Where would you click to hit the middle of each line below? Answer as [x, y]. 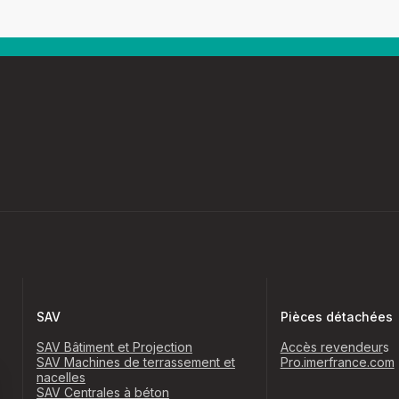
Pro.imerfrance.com [337, 362]
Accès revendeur [331, 347]
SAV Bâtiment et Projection [114, 347]
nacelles [61, 378]
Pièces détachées [336, 317]
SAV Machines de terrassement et [135, 362]
